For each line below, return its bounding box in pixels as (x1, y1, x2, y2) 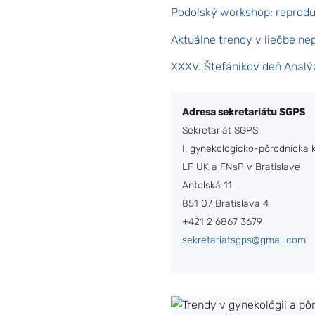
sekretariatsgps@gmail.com (181, 233, 306, 246)
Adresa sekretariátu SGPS (181, 105, 305, 118)
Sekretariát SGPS (181, 124, 258, 136)
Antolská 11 (181, 179, 232, 191)
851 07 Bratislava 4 (181, 197, 269, 210)
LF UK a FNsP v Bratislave (181, 160, 300, 173)
